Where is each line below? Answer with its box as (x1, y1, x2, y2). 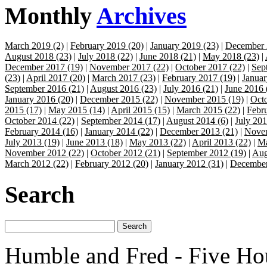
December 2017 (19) (5, 62, 83, 73)
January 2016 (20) (5, 94, 73, 105)
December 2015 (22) (80, 94, 158, 105)
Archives (97, 2, 187, 29)
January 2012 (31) (155, 159, 223, 169)
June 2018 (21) (139, 51, 196, 62)
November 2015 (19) (164, 94, 244, 105)
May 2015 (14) (48, 105, 105, 116)
